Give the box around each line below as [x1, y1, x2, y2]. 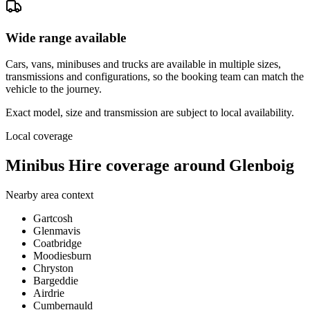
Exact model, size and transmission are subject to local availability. [6, 107, 294, 119]
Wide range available [6, 30, 126, 45]
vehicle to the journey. [6, 83, 102, 95]
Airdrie [33, 287, 64, 300]
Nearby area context [6, 189, 93, 201]
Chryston [33, 262, 73, 275]
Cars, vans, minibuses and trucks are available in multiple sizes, [6, 58, 281, 71]
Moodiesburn [33, 250, 91, 262]
